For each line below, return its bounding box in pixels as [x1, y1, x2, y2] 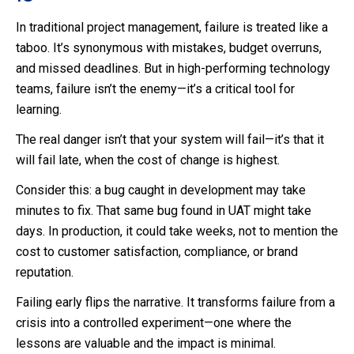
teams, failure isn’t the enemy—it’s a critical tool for [16, 81, 295, 97]
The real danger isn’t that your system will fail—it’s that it [16, 132, 324, 148]
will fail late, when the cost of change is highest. [16, 153, 280, 168]
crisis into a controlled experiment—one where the [16, 315, 292, 331]
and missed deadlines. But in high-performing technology [16, 61, 330, 77]
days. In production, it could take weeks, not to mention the [16, 224, 338, 239]
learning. [16, 102, 62, 118]
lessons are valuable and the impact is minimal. [16, 336, 276, 352]
